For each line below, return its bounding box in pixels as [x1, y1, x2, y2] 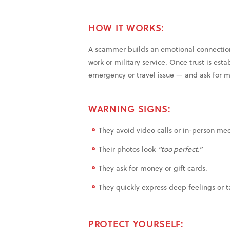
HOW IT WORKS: [88, 21, 165, 35]
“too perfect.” [158, 144, 202, 155]
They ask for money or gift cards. [99, 163, 207, 174]
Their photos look [99, 144, 158, 155]
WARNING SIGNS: [88, 102, 171, 116]
